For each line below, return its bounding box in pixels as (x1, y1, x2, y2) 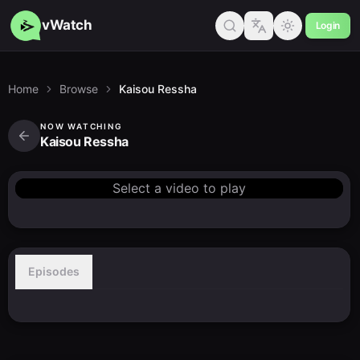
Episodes (28, 264, 80, 278)
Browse (59, 82, 98, 96)
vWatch (42, 17, 92, 33)
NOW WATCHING (40, 121, 123, 131)
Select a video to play (112, 180, 246, 196)
